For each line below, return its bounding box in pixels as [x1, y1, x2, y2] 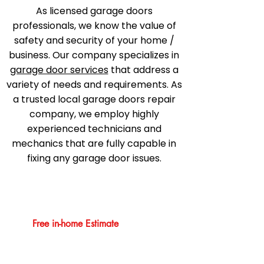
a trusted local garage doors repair [12, 93, 176, 106]
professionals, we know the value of [12, 19, 176, 32]
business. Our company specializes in [9, 48, 179, 62]
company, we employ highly [29, 107, 159, 121]
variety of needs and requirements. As [6, 78, 182, 91]
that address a [108, 63, 179, 77]
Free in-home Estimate [32, 217, 118, 230]
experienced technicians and [27, 122, 161, 136]
